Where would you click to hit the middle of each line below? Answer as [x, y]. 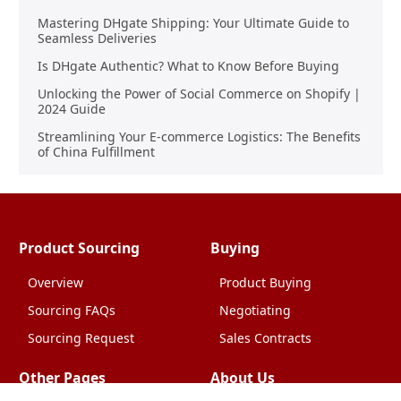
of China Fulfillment [96, 151]
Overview [55, 282]
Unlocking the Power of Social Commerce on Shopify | [199, 93]
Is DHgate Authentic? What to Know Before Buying [188, 65]
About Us [242, 377]
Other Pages [62, 377]
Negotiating [255, 310]
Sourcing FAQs [72, 310]
